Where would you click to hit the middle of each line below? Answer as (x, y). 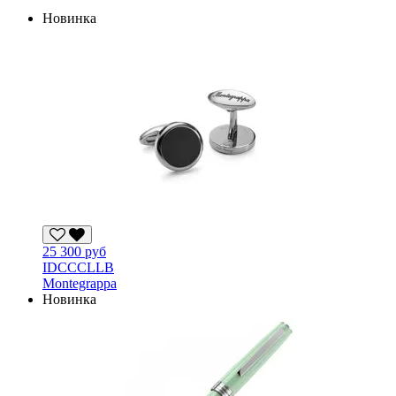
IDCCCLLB (78, 267)
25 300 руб (74, 251)
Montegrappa (80, 283)
